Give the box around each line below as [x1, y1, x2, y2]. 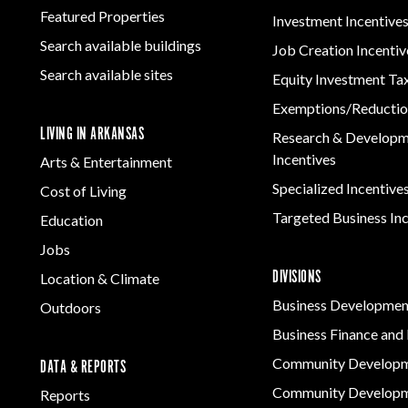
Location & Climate [40, 269, 159, 287]
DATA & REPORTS [40, 356, 126, 379]
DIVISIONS [272, 266, 321, 289]
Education [40, 210, 103, 229]
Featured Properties [40, 6, 165, 25]
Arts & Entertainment [40, 152, 172, 170]
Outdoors [40, 298, 101, 316]
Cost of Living [40, 181, 127, 199]
